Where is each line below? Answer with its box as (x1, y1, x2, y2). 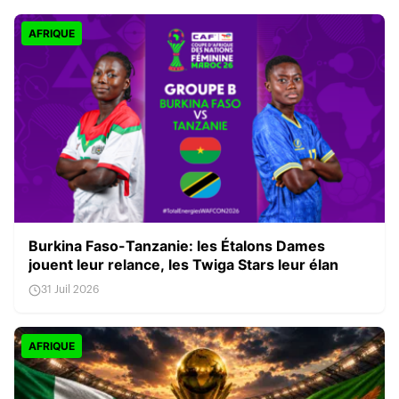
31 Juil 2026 (41, 284, 99, 295)
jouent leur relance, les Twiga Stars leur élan (28, 256, 338, 273)
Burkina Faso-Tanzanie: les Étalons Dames (28, 237, 325, 255)
